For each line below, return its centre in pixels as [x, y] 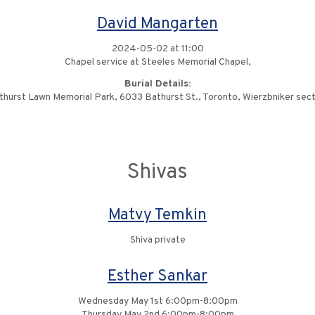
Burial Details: [157, 84]
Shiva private [157, 240]
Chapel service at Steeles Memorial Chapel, [157, 62]
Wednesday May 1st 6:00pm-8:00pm [157, 301]
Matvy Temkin [157, 216]
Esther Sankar [157, 277]
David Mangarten [157, 24]
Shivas [157, 173]
